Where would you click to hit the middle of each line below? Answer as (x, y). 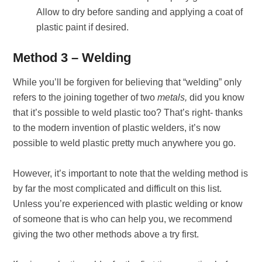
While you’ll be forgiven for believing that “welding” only (127, 82)
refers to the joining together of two (85, 97)
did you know (217, 97)
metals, (174, 97)
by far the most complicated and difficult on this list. (118, 189)
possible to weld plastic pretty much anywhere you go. (126, 143)
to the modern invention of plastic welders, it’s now (117, 128)
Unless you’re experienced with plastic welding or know (128, 204)
